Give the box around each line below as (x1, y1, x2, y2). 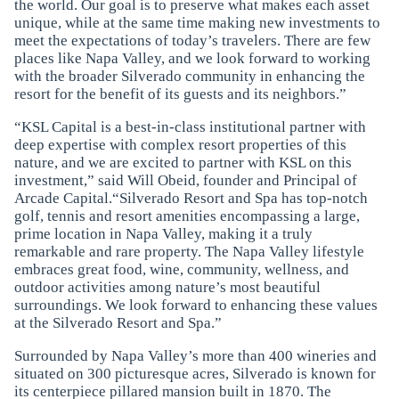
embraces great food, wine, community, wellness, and (13, 261, 349, 279)
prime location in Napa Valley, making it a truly (13, 225, 313, 243)
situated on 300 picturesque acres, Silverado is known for (13, 365, 376, 383)
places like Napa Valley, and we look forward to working (13, 50, 370, 68)
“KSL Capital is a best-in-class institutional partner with (13, 118, 366, 136)
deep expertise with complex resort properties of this (13, 136, 346, 154)
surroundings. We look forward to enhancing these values (13, 297, 378, 314)
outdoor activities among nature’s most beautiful (13, 279, 321, 297)
